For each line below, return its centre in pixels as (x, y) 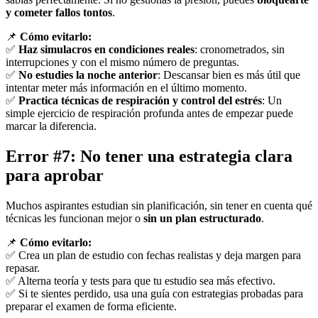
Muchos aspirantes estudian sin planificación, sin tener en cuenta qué (159, 205)
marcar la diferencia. (51, 126)
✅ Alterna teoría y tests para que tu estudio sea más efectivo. (141, 280)
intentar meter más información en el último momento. (126, 87)
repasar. (23, 268)
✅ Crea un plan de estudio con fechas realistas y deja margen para (153, 255)
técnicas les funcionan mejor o (75, 218)
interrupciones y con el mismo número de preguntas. (122, 62)
